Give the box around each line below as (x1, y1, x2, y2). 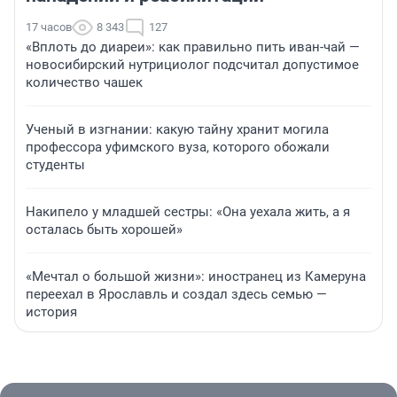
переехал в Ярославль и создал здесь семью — (26, 286, 327, 303)
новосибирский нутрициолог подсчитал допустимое (26, 57, 359, 74)
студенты (26, 157, 85, 174)
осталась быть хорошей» (26, 222, 183, 238)
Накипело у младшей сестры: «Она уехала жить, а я (26, 204, 350, 221)
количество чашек (26, 74, 143, 91)
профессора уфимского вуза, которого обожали (26, 139, 330, 156)
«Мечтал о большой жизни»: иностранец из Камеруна (26, 269, 366, 285)
